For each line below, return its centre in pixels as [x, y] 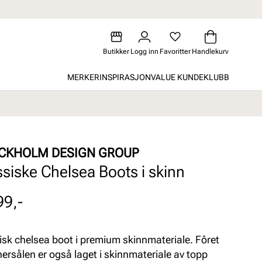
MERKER [83, 77]
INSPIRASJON [125, 77]
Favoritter [175, 51]
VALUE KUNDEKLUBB [190, 77]
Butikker [116, 51]
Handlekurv [210, 51]
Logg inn [144, 51]
